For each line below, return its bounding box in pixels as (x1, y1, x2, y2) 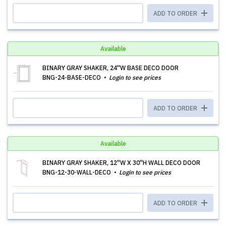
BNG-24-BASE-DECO (42, 74, 102, 81)
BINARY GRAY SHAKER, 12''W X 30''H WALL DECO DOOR (42, 159, 200, 166)
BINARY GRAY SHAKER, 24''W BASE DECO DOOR (42, 64, 179, 72)
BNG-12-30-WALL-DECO (42, 168, 112, 176)
